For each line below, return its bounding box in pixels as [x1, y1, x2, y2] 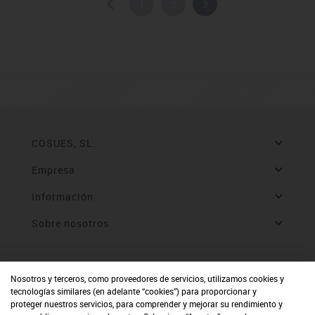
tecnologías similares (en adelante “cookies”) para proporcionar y [11, 285, 257, 297]
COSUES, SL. [31, 136, 96, 150]
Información [31, 190, 94, 204]
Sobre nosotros [31, 217, 109, 231]
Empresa [31, 163, 75, 177]
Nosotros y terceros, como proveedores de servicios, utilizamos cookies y [11, 273, 284, 284]
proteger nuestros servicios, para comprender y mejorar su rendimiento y [11, 298, 283, 309]
